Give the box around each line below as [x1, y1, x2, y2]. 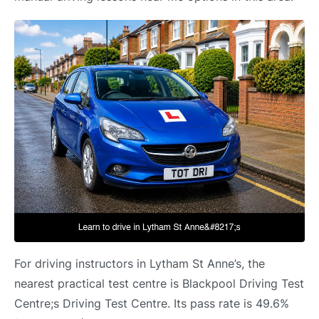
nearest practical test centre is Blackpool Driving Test [14, 276, 304, 291]
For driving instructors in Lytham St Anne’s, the [14, 256, 265, 271]
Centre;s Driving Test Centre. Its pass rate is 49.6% [14, 296, 289, 311]
